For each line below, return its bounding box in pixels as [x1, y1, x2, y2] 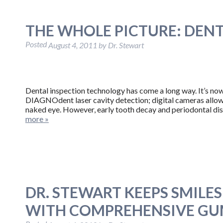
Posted [25, 39, 48, 49]
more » [25, 114, 49, 124]
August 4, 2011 [48, 40, 97, 50]
